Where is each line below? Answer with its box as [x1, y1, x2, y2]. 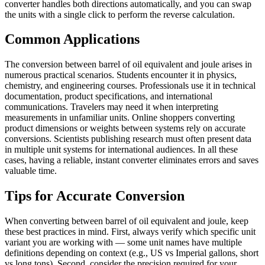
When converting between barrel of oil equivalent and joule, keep [5, 216, 248, 227]
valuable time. [5, 166, 57, 176]
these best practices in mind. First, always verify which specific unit [5, 227, 256, 237]
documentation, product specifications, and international [5, 91, 212, 102]
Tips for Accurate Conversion [5, 188, 185, 204]
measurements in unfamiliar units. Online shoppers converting [5, 112, 235, 123]
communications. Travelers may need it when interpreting [5, 102, 218, 112]
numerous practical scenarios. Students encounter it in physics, [5, 70, 237, 80]
